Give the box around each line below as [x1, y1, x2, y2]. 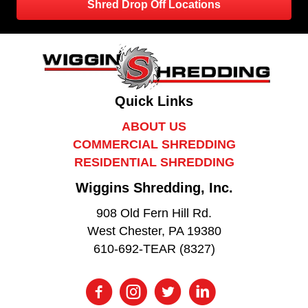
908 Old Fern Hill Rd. [96, 206, 212, 221]
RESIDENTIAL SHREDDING [74, 155, 234, 170]
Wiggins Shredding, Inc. [75, 180, 233, 196]
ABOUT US [122, 120, 186, 134]
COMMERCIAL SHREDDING [72, 137, 236, 152]
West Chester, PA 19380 [87, 224, 221, 239]
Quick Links [115, 93, 193, 109]
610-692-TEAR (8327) [93, 242, 215, 256]
